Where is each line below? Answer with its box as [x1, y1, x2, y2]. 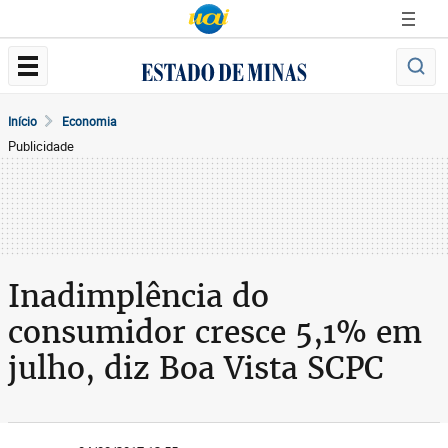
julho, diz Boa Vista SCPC [8, 348, 384, 388]
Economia [62, 113, 117, 129]
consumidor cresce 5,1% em [8, 312, 422, 352]
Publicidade [8, 137, 74, 155]
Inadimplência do [8, 276, 269, 316]
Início [8, 113, 37, 129]
